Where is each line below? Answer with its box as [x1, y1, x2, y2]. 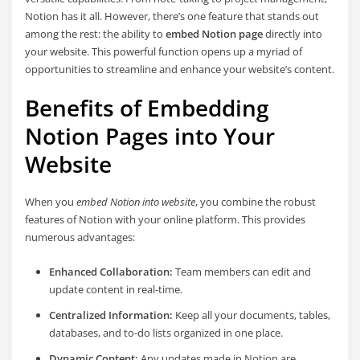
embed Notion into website [76, 194, 196, 210]
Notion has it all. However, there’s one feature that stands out [25, 8, 320, 23]
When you [25, 194, 77, 210]
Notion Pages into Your [25, 121, 276, 152]
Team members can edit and [172, 264, 311, 279]
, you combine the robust [195, 194, 317, 210]
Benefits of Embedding [25, 92, 270, 124]
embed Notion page [166, 26, 264, 41]
